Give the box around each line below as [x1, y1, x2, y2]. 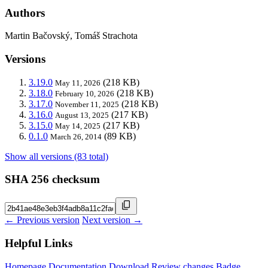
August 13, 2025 [55, 110, 109, 120]
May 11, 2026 [55, 78, 100, 87]
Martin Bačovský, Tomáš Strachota [5, 31, 138, 41]
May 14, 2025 [55, 121, 100, 130]
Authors [5, 6, 45, 19]
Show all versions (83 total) [5, 151, 108, 162]
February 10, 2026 [55, 89, 114, 98]
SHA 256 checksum [5, 173, 100, 186]
